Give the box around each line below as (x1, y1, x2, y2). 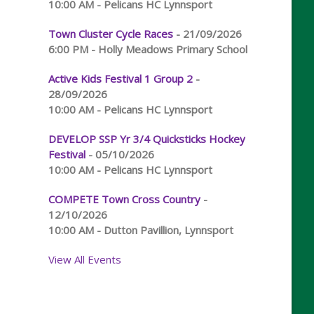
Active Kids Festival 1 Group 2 (48, 71, 193, 86)
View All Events (48, 252, 121, 266)
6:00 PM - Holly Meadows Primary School (48, 42, 247, 56)
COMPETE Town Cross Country (48, 192, 200, 206)
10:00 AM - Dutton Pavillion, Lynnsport (48, 223, 233, 237)
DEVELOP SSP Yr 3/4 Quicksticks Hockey (48, 132, 245, 146)
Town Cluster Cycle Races (48, 27, 173, 41)
